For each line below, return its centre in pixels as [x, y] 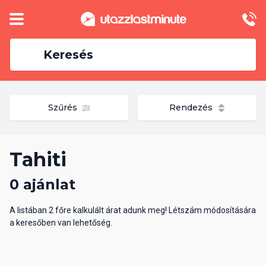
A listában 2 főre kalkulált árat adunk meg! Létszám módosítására [133, 210]
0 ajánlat [42, 184]
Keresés [68, 55]
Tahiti [38, 159]
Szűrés [64, 107]
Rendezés [192, 107]
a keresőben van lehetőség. [61, 223]
